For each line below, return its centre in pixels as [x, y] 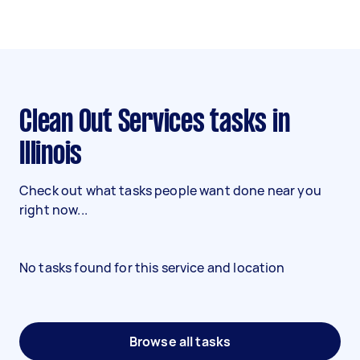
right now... [53, 210]
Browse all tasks [180, 342]
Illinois [51, 155]
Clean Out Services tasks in [26, 123]
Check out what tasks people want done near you [170, 190]
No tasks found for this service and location [152, 268]
